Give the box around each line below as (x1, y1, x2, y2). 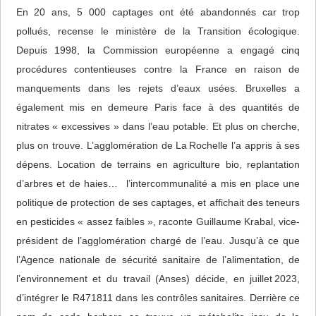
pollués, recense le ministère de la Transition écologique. (16, 25, 300, 37)
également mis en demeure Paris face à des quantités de (16, 102, 300, 114)
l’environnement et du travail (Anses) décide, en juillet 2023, (16, 273, 300, 285)
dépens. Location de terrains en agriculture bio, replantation (16, 159, 300, 171)
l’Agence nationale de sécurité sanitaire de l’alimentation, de (16, 254, 300, 266)
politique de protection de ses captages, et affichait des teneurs (16, 197, 300, 209)
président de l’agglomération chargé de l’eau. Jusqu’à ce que (16, 235, 300, 247)
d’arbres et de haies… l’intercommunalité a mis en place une (16, 178, 300, 190)
